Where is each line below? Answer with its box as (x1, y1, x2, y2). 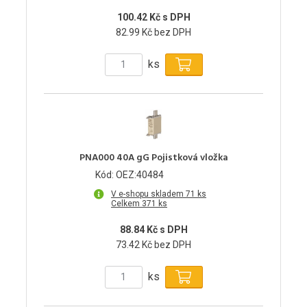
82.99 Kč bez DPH (116, 26, 191, 38)
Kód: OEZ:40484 (95, 169, 164, 180)
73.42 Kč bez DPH (116, 238, 191, 250)
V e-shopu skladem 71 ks (111, 188, 206, 199)
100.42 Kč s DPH (116, 11, 191, 23)
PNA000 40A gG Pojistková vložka (79, 149, 228, 166)
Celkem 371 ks (111, 198, 167, 208)
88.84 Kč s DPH (119, 223, 188, 235)
